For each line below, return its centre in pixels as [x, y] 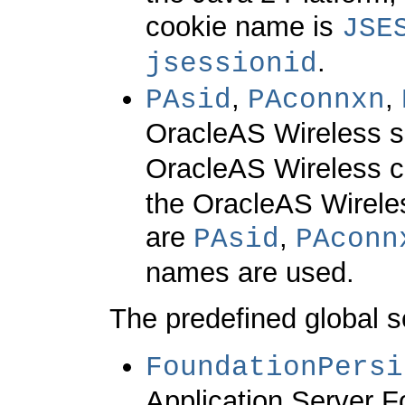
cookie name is [244, 26]
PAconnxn [316, 99]
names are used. [250, 272]
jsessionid [231, 63]
